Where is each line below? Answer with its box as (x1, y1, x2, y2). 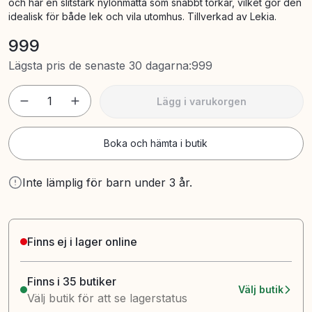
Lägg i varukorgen (156, 95, 247, 107)
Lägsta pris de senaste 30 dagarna (8, 58, 189, 72)
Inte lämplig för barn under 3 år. (22, 175, 192, 189)
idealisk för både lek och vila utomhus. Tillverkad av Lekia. (8, 10, 276, 22)
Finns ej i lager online (27, 235, 137, 249)
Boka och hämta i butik (104, 137, 208, 149)
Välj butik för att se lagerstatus (26, 291, 187, 305)
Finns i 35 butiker (26, 274, 116, 288)
